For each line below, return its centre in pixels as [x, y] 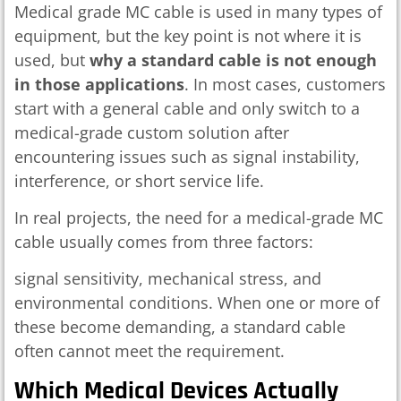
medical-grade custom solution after [152, 132]
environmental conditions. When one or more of [197, 303]
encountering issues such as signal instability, [187, 156]
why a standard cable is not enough [233, 60]
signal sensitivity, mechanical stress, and [168, 279]
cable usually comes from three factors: [164, 241]
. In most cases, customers [285, 84]
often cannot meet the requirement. [149, 351]
